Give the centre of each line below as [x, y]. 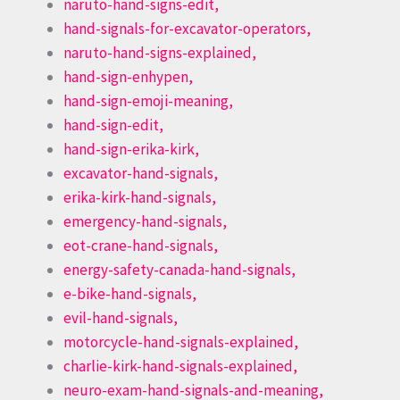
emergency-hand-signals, [145, 222]
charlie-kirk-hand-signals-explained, [180, 367]
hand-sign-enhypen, [128, 77]
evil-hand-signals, [121, 318]
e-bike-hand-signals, [130, 294]
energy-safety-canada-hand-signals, [179, 270]
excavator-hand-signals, [141, 174]
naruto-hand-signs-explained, [160, 53]
